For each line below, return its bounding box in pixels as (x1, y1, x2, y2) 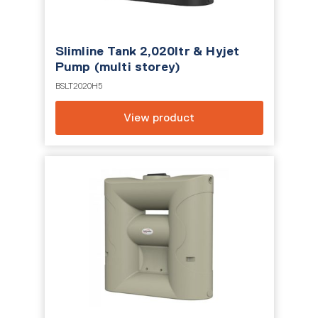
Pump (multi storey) (55, 60, 181, 74)
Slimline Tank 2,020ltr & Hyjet (55, 44, 240, 58)
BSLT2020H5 (55, 81, 102, 91)
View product (124, 111, 194, 124)
